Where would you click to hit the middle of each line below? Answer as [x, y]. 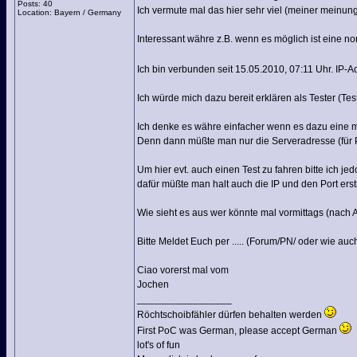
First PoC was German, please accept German [238, 331]
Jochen [153, 284]
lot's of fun [159, 345]
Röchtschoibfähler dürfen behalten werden [231, 315]
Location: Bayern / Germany [69, 12]
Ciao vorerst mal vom [183, 270]
